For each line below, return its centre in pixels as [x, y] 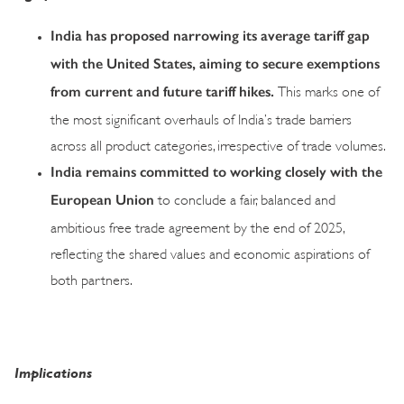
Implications [53, 372]
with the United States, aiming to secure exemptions [215, 63]
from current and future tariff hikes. [164, 91]
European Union [102, 199]
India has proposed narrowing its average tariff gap [210, 35]
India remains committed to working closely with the [216, 171]
